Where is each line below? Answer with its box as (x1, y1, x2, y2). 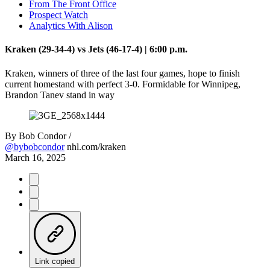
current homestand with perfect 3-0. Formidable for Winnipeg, (5, 78, 240, 89)
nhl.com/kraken (67, 141, 126, 152)
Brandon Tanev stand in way (5, 89, 115, 100)
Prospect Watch (29, 10, 88, 20)
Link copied (35, 256, 75, 266)
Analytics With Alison (29, 20, 113, 31)
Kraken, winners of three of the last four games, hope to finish (5, 67, 240, 78)
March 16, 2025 (5, 152, 66, 163)
